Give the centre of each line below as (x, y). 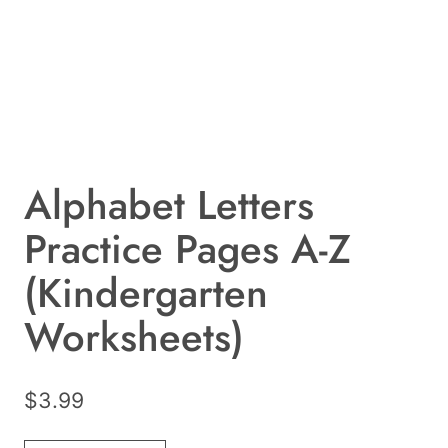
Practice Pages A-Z (187, 249)
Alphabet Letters (169, 205)
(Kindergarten (146, 293)
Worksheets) (134, 337)
